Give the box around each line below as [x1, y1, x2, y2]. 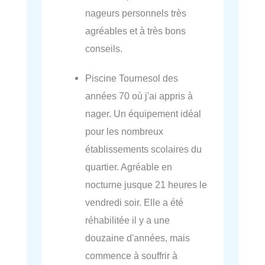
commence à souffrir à [85, 250, 178, 261]
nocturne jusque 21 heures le [85, 179, 208, 190]
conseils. [85, 43, 123, 54]
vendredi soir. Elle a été [85, 196, 184, 208]
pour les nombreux [85, 125, 164, 137]
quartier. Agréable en [85, 161, 173, 172]
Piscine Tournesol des [85, 72, 179, 83]
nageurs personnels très [85, 7, 187, 18]
